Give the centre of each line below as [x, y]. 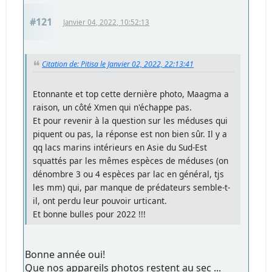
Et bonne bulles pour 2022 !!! [90, 214]
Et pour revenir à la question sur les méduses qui [131, 120]
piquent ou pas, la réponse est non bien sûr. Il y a [130, 134]
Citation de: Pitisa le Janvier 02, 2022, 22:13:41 [118, 64]
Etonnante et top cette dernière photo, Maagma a [131, 93]
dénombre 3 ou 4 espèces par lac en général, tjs [129, 174]
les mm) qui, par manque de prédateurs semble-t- [132, 187]
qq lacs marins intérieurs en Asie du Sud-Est [120, 147]
